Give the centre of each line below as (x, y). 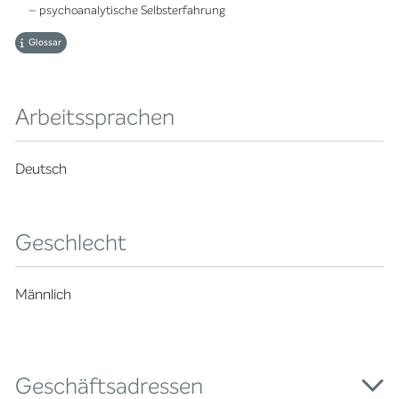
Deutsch (41, 168)
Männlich (44, 294)
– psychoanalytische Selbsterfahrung (127, 10)
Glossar (45, 42)
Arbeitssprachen (95, 117)
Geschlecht (71, 242)
